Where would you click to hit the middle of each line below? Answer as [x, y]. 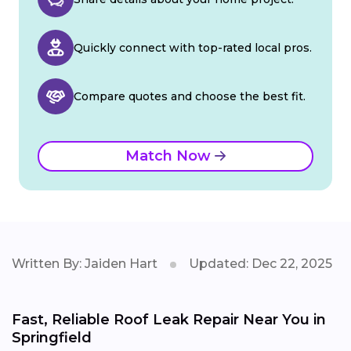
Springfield [52, 337]
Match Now [170, 156]
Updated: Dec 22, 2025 [261, 263]
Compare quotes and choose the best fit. [190, 96]
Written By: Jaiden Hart [85, 263]
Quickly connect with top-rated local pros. [193, 47]
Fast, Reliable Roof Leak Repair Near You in [169, 319]
